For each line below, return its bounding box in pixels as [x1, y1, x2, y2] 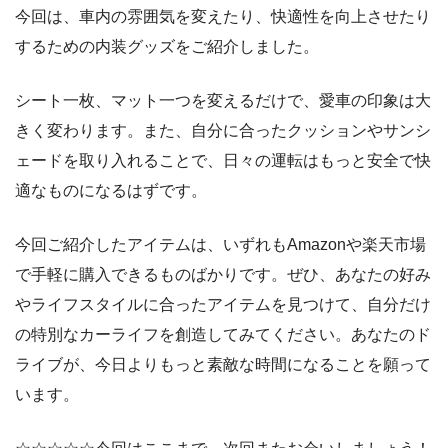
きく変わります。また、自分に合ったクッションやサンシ [15, 121, 431, 139]
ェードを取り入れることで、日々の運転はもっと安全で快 [15, 151, 431, 169]
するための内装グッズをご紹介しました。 [15, 37, 319, 55]
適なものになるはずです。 [15, 181, 207, 199]
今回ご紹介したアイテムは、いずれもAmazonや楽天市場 [15, 235, 426, 253]
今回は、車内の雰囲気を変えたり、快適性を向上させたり [15, 7, 431, 25]
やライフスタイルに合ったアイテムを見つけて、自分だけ [15, 295, 431, 313]
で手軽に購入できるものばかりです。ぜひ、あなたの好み [15, 265, 431, 283]
